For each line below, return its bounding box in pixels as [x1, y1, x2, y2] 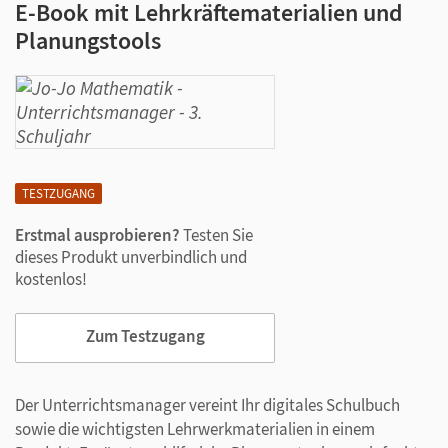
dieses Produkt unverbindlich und [15, 246, 247, 268]
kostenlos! [15, 268, 87, 290]
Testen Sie [180, 224, 253, 246]
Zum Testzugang [85, 325, 205, 348]
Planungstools [15, 25, 161, 56]
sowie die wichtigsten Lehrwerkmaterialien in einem [15, 418, 375, 440]
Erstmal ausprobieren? [15, 224, 180, 246]
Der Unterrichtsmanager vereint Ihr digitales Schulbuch [15, 394, 400, 416]
